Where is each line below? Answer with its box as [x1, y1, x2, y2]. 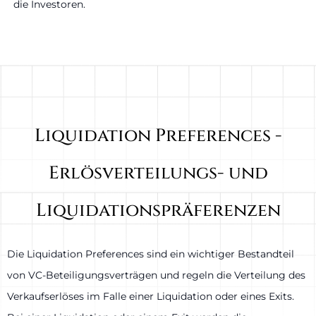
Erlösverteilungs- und [48, 162, 268, 186]
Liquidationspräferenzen [35, 199, 281, 223]
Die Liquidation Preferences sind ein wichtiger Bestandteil [7, 248, 294, 261]
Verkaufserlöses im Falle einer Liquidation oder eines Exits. [7, 290, 294, 303]
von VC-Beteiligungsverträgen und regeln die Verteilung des [7, 269, 305, 282]
